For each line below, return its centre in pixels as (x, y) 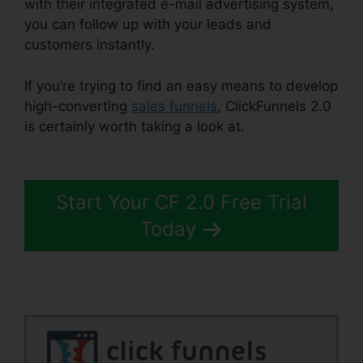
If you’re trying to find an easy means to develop (181, 85)
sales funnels (174, 106)
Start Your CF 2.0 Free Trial (181, 203)
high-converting (78, 106)
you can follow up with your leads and (148, 25)
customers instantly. (90, 45)
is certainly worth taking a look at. (135, 126)
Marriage (273, 126)
